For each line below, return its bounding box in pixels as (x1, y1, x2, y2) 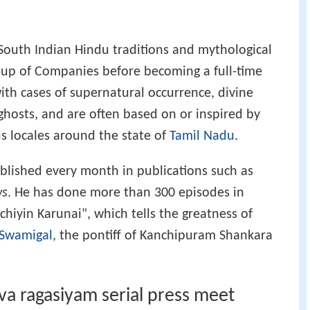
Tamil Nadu (170, 129, 235, 143)
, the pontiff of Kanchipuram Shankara (53, 228, 273, 243)
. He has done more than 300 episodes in (8, 185, 244, 200)
